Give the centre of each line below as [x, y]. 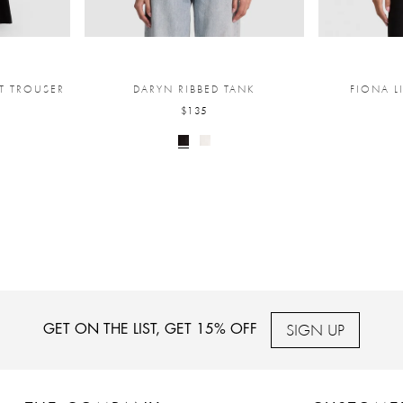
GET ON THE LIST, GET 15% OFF [150, 330]
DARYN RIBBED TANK [194, 88]
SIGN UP [315, 330]
